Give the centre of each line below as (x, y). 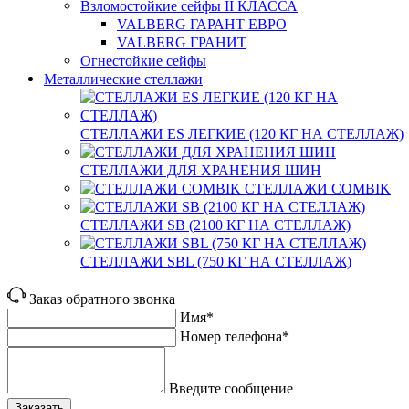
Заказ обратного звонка (102, 299)
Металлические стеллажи (123, 79)
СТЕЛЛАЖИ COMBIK (318, 188)
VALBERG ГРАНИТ (182, 42)
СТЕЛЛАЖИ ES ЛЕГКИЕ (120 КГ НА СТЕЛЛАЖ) (242, 133)
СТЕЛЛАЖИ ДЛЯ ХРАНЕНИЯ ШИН (201, 170)
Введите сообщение (231, 388)
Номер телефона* (235, 336)
